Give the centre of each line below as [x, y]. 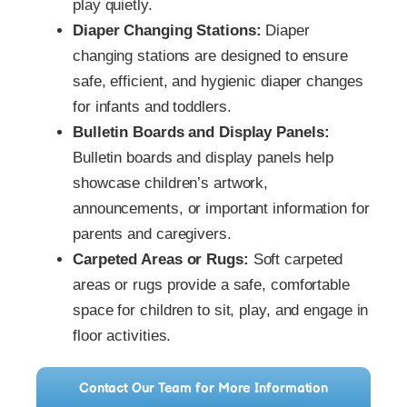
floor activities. [122, 335]
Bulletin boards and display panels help [203, 157]
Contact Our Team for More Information [203, 388]
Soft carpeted [296, 259]
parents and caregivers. [152, 233]
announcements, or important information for [221, 208]
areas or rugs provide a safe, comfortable [211, 284]
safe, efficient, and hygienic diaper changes [218, 81]
